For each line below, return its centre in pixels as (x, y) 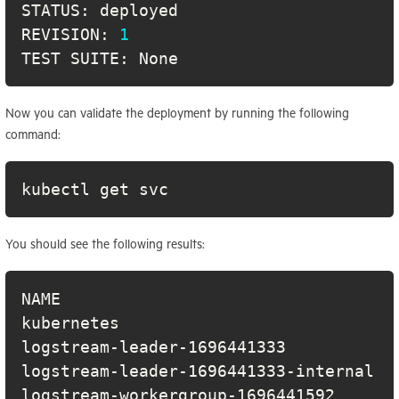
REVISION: (70, 34)
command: (33, 134)
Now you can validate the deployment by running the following (177, 113)
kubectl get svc (95, 189)
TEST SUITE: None (100, 58)
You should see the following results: (105, 244)
